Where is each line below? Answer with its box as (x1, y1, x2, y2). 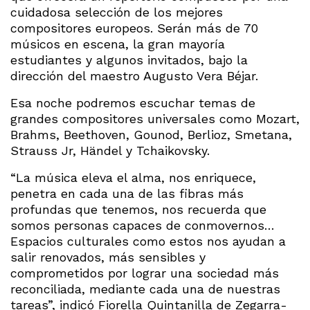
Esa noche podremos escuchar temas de (10, 95, 255, 110)
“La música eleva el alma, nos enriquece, (10, 170, 256, 185)
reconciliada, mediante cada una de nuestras (10, 281, 280, 296)
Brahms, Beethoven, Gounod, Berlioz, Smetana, (10, 127, 292, 142)
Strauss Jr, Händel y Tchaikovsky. (10, 143, 210, 158)
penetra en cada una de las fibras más (10, 185, 244, 201)
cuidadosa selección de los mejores (10, 4, 223, 19)
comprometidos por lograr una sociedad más (10, 265, 279, 280)
